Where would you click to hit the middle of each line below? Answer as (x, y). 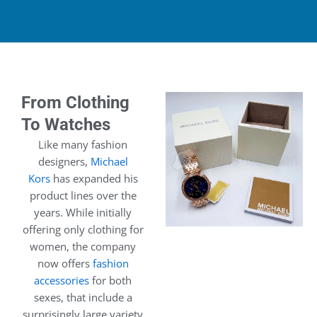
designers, (64, 162)
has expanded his (94, 179)
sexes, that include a (83, 298)
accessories (62, 281)
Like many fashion (83, 145)
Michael (109, 162)
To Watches (66, 125)
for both (110, 281)
